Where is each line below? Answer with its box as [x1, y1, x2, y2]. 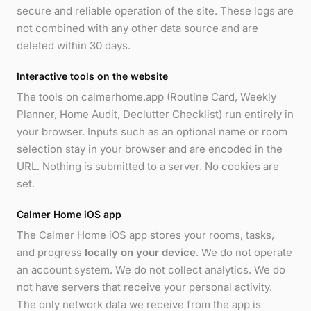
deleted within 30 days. [17, 38, 131, 52]
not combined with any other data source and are [17, 21, 258, 35]
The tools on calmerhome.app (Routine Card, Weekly [17, 90, 276, 103]
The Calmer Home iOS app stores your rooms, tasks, [17, 228, 274, 242]
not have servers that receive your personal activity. [17, 280, 272, 294]
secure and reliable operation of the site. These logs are [17, 3, 294, 17]
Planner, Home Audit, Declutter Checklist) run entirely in [17, 107, 294, 121]
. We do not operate [196, 246, 292, 260]
